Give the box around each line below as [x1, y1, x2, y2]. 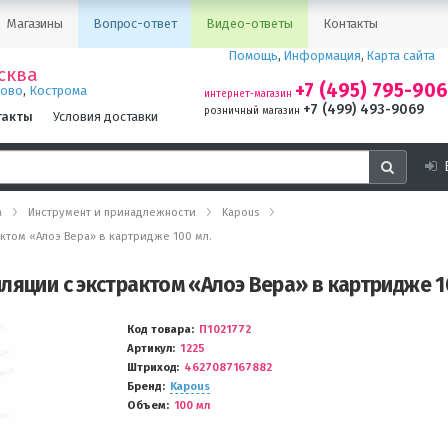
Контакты [322, 16, 378, 31]
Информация [284, 48, 361, 63]
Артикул [127, 342, 173, 355]
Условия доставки [53, 108, 158, 124]
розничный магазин [204, 105, 300, 117]
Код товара [127, 323, 192, 336]
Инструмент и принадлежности [28, 206, 196, 219]
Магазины [7, 16, 63, 31]
